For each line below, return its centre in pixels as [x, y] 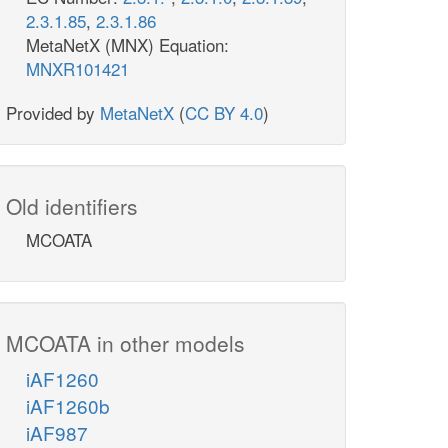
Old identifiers [72, 206]
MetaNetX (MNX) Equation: [127, 45]
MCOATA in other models [125, 343]
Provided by [53, 113]
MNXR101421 [77, 69]
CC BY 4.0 [224, 113]
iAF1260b [68, 406]
